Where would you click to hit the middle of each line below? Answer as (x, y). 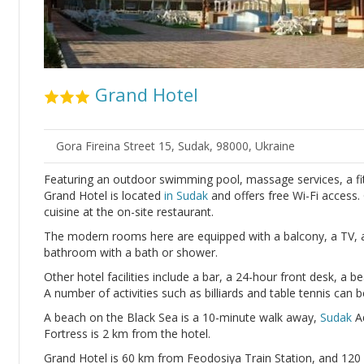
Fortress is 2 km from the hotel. (127, 334)
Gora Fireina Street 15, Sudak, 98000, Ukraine (175, 146)
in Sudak (186, 196)
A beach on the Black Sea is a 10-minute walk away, (182, 318)
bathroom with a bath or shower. (131, 253)
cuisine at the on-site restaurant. (129, 212)
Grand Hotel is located (104, 196)
